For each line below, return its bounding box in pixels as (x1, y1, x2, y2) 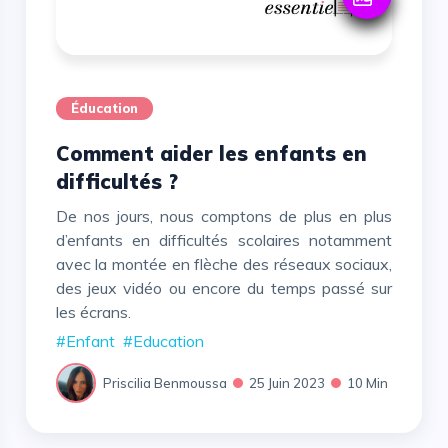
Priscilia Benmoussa (102, 374, 227, 391)
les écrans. (55, 302, 135, 323)
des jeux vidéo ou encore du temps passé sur (55, 278, 393, 299)
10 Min (346, 374, 388, 391)
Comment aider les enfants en (55, 141, 70, 167)
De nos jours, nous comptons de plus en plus (55, 206, 68, 227)
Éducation (70, 100, 138, 117)
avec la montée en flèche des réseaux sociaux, (55, 254, 393, 275)
